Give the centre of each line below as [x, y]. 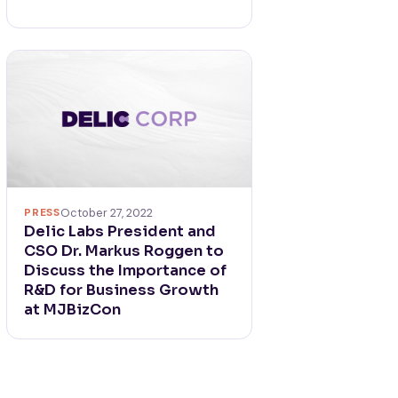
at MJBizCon [73, 309]
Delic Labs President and [120, 231]
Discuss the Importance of [126, 270]
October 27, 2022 [106, 212]
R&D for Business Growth [122, 290]
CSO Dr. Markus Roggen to [124, 251]
